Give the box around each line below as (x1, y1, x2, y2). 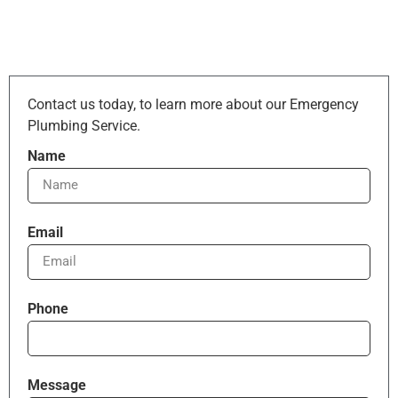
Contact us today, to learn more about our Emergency (28, 95, 359, 113)
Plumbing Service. (28, 116, 140, 134)
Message (28, 376, 86, 394)
